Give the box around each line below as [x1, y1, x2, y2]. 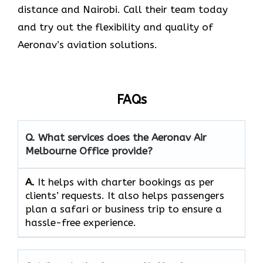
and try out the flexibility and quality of [18, 21, 213, 33]
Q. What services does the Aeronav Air [25, 131, 207, 143]
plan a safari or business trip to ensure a [25, 203, 222, 215]
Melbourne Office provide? [25, 144, 153, 157]
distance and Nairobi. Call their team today [18, 3, 228, 15]
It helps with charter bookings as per [38, 176, 214, 188]
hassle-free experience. [25, 216, 139, 228]
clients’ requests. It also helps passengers [25, 189, 224, 201]
